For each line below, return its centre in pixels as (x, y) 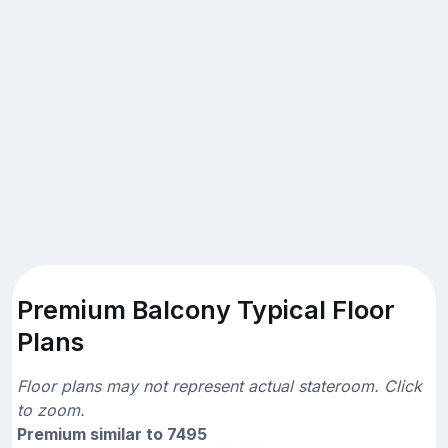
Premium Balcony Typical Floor (206, 309)
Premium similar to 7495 (112, 433)
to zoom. (51, 409)
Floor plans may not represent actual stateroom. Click (219, 385)
